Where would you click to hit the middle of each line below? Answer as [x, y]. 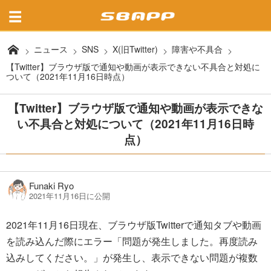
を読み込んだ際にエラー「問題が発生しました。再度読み [132, 241]
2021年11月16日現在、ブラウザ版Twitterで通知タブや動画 [134, 224]
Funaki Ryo [51, 186]
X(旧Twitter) [135, 49]
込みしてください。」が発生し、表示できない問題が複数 [132, 257]
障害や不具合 [198, 49]
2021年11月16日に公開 [70, 196]
